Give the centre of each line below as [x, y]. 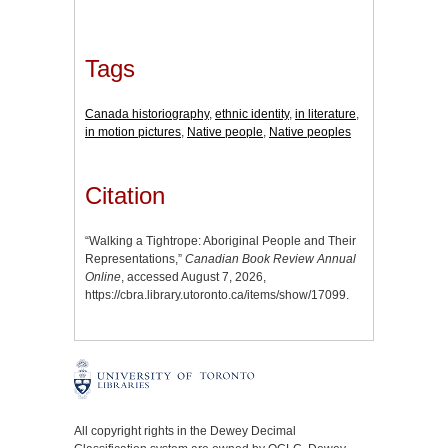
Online [103, 277]
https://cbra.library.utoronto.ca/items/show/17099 [215, 295]
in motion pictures [133, 131]
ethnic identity [252, 113]
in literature [325, 113]
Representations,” [135, 259]
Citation [125, 196]
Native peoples [310, 131]
